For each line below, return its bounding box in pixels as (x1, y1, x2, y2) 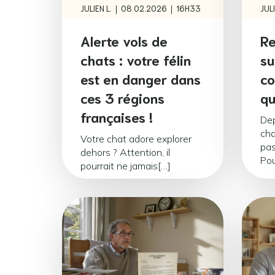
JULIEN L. (80, 3, 112, 14)
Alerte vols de (80, 31, 168, 49)
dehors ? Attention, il (80, 145, 170, 158)
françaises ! (80, 107, 153, 125)
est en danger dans (80, 69, 201, 87)
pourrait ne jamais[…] (80, 159, 171, 172)
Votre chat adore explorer (80, 132, 192, 145)
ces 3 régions (80, 88, 165, 106)
